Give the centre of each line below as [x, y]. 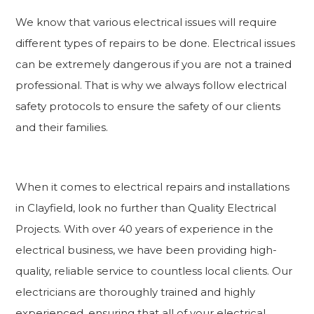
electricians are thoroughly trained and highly [136, 292]
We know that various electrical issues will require [146, 22]
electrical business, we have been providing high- [146, 250]
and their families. [62, 128]
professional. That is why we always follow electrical [151, 86]
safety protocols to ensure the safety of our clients [148, 107]
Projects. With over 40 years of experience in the [145, 229]
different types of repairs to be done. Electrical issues [156, 43]
